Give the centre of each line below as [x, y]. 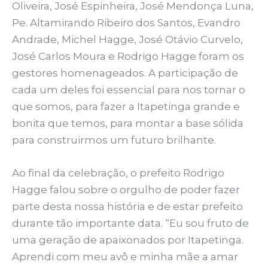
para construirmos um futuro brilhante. [114, 140]
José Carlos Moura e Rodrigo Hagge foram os [128, 56]
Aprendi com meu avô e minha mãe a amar [125, 256]
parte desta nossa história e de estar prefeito [127, 206]
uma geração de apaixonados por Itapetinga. [128, 240]
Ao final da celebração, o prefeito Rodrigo [118, 173]
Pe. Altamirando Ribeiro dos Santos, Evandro [126, 22]
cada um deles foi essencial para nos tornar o [129, 89]
